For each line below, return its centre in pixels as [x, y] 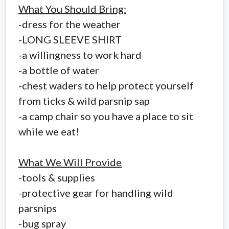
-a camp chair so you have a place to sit [106, 116]
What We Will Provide [70, 162]
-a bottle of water [59, 70]
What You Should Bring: [72, 8]
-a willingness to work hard [80, 54]
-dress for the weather [70, 24]
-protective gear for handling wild [96, 192]
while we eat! [49, 131]
